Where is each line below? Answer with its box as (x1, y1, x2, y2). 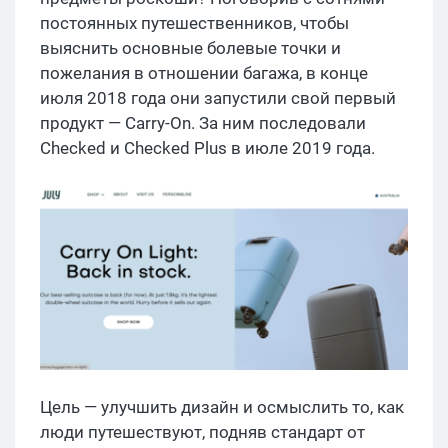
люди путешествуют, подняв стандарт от (40, 422, 365, 443)
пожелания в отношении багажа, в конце (40, 63, 368, 84)
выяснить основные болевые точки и (40, 38, 341, 59)
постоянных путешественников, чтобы (40, 13, 349, 34)
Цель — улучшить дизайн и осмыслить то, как (40, 397, 404, 418)
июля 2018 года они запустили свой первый (40, 88, 396, 109)
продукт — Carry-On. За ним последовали (40, 113, 366, 134)
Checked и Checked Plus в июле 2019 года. (40, 138, 375, 159)
